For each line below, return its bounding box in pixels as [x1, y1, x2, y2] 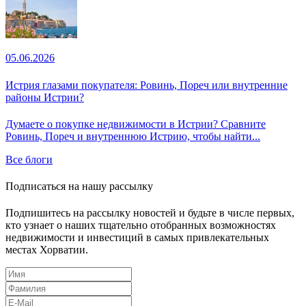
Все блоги [5, 153, 53, 165]
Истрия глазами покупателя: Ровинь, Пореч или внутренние [5, 79, 288, 91]
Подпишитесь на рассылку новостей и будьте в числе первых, [5, 207, 294, 219]
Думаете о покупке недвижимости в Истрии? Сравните [5, 117, 266, 130]
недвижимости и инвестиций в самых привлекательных [5, 232, 269, 244]
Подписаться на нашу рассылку [5, 180, 153, 193]
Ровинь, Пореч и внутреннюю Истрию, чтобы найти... [5, 130, 260, 142]
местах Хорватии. [5, 244, 88, 256]
